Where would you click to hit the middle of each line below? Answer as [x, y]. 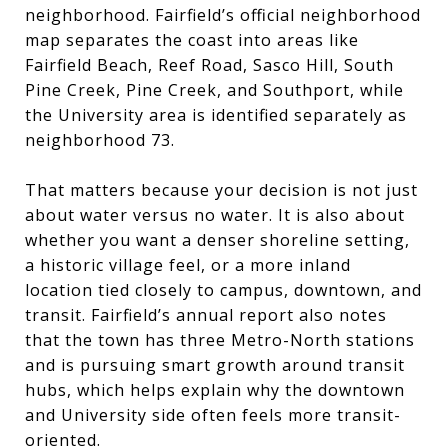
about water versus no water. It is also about [215, 214]
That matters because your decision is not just [221, 189]
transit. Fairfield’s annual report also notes [206, 314]
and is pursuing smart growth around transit [215, 364]
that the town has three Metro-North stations [220, 339]
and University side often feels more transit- [213, 414]
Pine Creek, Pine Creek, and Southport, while [214, 89]
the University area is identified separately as [216, 114]
